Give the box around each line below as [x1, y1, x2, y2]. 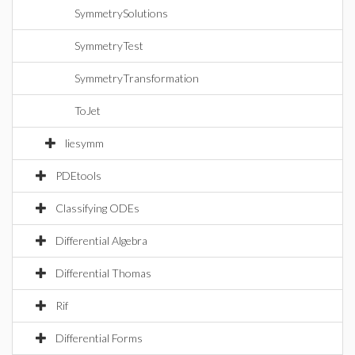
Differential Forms [55, 331, 143, 345]
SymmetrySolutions [74, 6, 168, 20]
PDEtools [55, 169, 101, 182]
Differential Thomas [55, 266, 151, 280]
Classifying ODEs [55, 201, 139, 215]
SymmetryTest [74, 39, 143, 52]
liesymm [65, 136, 104, 150]
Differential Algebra [55, 234, 147, 247]
